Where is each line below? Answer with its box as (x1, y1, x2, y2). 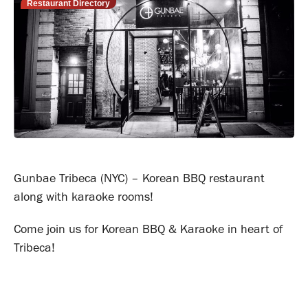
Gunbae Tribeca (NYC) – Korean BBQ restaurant (14, 170, 265, 186)
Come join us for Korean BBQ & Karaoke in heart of (14, 221, 283, 237)
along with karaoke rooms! (14, 189, 153, 205)
